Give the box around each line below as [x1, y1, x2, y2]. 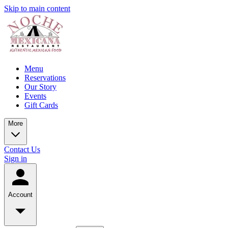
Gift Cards [24, 101, 58, 109]
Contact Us [4, 145, 40, 154]
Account [8, 191, 33, 198]
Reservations [24, 73, 66, 82]
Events [24, 92, 46, 100]
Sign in [4, 154, 27, 163]
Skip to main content [4, 4, 70, 13]
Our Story [24, 82, 56, 91]
